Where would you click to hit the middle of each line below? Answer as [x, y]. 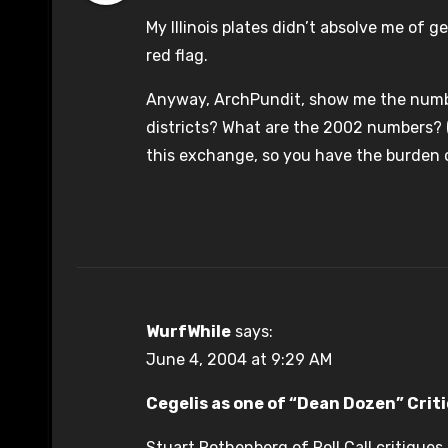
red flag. [177, 56]
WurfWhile [188, 332]
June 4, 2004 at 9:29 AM [239, 360]
